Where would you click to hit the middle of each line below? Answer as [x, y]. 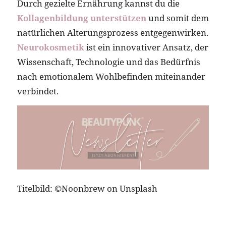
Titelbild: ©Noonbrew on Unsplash [87, 189]
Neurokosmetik [50, 47]
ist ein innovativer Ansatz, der [146, 47]
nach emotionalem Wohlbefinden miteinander [111, 76]
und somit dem [177, 18]
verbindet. [38, 91]
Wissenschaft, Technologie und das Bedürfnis [108, 62]
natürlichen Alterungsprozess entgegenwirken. [112, 32]
